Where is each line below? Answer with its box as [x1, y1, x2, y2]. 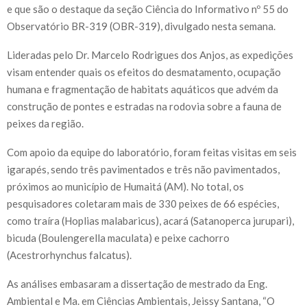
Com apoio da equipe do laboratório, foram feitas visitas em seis [7, 146, 297, 159]
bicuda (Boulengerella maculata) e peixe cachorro [7, 232, 230, 245]
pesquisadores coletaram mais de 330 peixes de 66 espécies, [7, 197, 279, 210]
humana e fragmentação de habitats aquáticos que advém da [7, 83, 278, 96]
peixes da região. [7, 117, 84, 130]
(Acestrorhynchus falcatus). [7, 249, 132, 262]
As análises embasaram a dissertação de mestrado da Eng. [7, 278, 267, 291]
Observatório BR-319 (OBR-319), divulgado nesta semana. [7, 20, 275, 33]
